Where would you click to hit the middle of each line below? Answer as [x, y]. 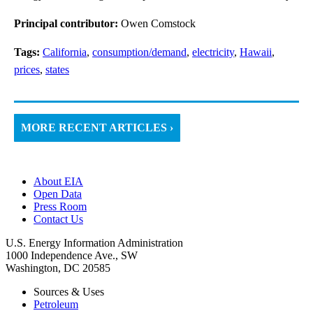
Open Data [58, 194]
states [57, 69]
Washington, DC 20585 [58, 268]
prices [27, 69]
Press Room [60, 206]
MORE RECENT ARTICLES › [97, 127]
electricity [213, 52]
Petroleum [56, 304]
